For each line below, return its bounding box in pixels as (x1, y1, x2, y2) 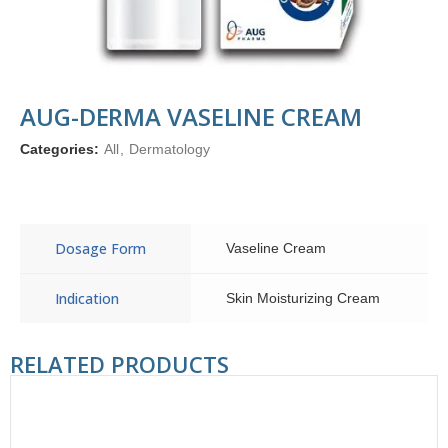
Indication (55, 289, 119, 308)
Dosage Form (55, 239, 146, 258)
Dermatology (129, 141, 210, 157)
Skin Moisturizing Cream (226, 290, 380, 306)
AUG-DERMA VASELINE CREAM (20, 100, 362, 133)
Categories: (20, 141, 103, 157)
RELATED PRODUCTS (10, 349, 229, 379)
